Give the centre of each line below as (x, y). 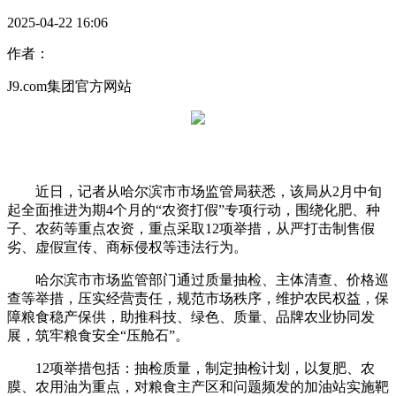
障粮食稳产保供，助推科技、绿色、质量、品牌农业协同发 (191, 317)
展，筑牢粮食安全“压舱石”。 (98, 336)
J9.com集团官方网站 (69, 87)
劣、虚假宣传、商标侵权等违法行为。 (127, 247)
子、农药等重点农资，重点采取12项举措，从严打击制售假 (191, 229)
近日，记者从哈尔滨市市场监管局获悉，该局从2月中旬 (194, 192)
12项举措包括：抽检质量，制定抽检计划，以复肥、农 (191, 369)
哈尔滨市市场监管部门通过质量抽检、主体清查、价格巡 (198, 280)
